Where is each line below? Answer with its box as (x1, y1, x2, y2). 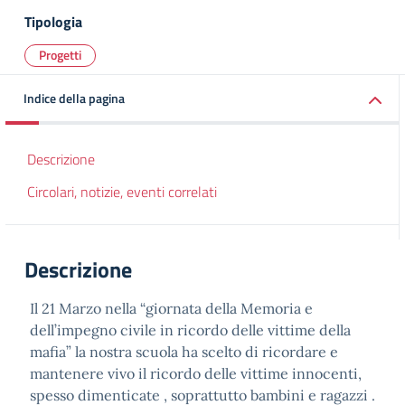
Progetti (39, 45, 81, 64)
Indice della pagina (24, 89, 125, 108)
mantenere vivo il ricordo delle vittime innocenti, (30, 364, 362, 382)
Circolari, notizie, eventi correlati (27, 181, 217, 202)
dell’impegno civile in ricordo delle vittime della (30, 321, 351, 339)
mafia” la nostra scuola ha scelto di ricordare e (30, 343, 338, 361)
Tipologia (24, 11, 82, 33)
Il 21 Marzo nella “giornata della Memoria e (30, 299, 313, 317)
